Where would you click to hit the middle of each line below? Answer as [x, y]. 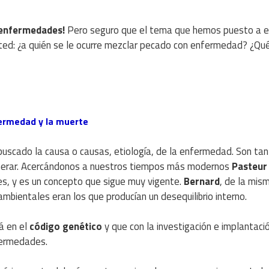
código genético [67, 226]
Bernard [202, 181]
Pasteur [249, 166]
